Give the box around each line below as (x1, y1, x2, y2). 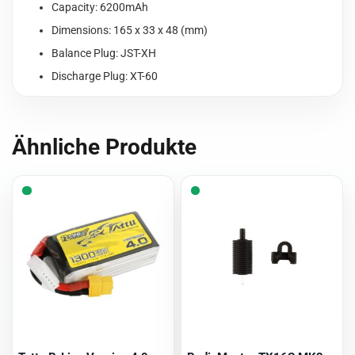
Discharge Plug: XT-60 (52, 70, 158, 83)
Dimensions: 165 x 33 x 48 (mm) (52, 24, 208, 37)
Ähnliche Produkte (12, 134, 197, 161)
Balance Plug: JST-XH (52, 47, 157, 60)
